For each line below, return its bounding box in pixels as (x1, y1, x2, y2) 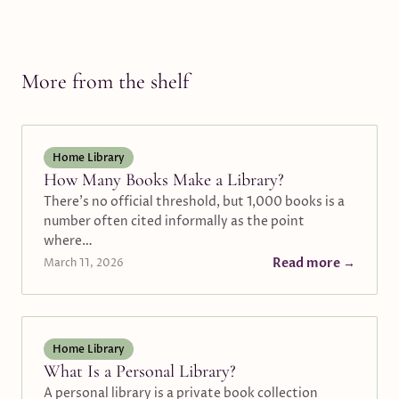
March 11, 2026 (44, 256, 124, 271)
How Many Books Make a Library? (44, 169, 284, 191)
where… (44, 232, 93, 249)
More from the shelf (21, 69, 189, 94)
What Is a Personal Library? (44, 361, 236, 382)
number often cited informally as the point (44, 213, 305, 230)
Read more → (273, 255, 355, 272)
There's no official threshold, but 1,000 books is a (44, 193, 345, 210)
